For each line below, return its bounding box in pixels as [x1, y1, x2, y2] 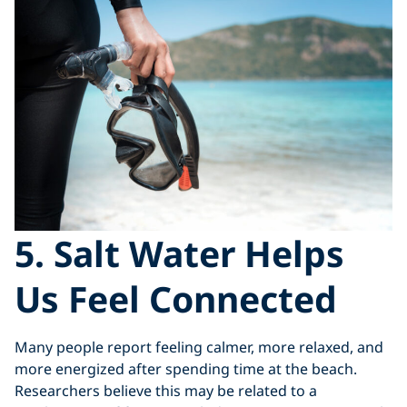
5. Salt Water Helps [15, 228, 344, 277]
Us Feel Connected [15, 273, 337, 323]
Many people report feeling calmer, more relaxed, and [15, 336, 383, 357]
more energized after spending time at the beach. [15, 358, 357, 379]
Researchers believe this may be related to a [15, 380, 317, 401]
